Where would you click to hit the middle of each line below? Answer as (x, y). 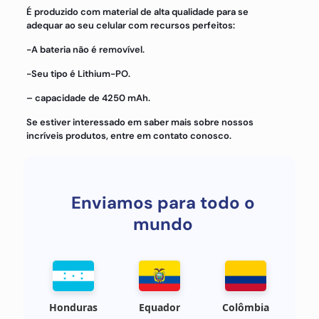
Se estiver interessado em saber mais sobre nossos (140, 122)
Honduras (74, 307)
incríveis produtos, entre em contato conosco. (129, 136)
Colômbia (245, 307)
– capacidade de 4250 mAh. (88, 98)
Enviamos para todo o (163, 203)
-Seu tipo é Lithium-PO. (78, 74)
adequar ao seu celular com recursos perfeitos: (130, 25)
